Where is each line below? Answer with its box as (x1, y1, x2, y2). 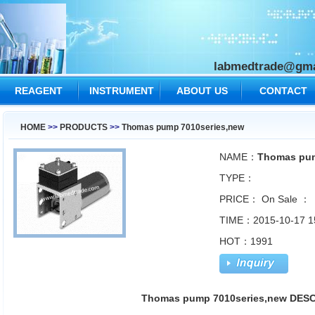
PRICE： (219, 193, 259, 205)
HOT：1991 (219, 236, 273, 247)
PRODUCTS (60, 122, 108, 133)
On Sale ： (259, 193, 310, 205)
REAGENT (15, 85, 63, 96)
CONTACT (259, 85, 307, 96)
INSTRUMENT (89, 85, 154, 96)
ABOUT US (176, 85, 228, 96)
